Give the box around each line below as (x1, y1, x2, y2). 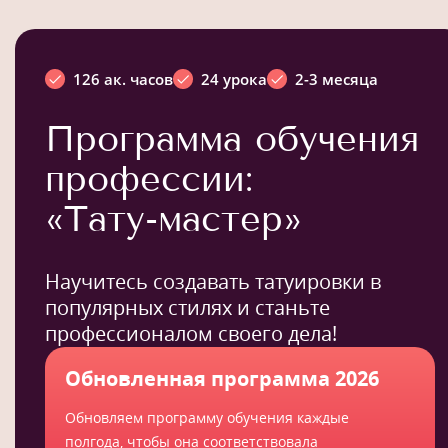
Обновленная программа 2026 (65, 364, 379, 392)
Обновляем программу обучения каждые (65, 407, 349, 427)
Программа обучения (45, 116, 419, 160)
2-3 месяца (295, 68, 378, 89)
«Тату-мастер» (45, 196, 302, 240)
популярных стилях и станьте (45, 293, 330, 321)
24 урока (201, 68, 267, 89)
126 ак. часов (73, 68, 173, 89)
